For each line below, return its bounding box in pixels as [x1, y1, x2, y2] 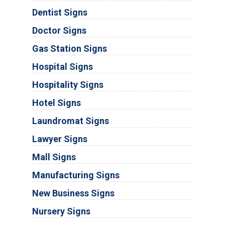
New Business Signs [32, 188, 115, 199]
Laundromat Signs [32, 116, 109, 127]
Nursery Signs [32, 206, 90, 217]
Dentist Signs [32, 7, 87, 18]
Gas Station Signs [32, 43, 107, 54]
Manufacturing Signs [32, 170, 120, 181]
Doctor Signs [32, 25, 86, 36]
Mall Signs [32, 152, 76, 163]
